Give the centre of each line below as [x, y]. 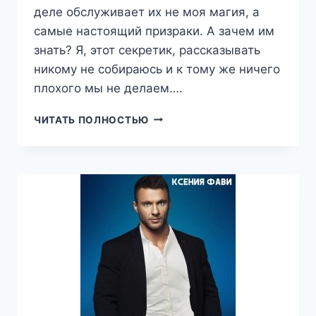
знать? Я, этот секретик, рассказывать [147, 50]
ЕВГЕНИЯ [172, 161]
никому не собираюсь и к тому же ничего [157, 69]
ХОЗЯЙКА [175, 117]
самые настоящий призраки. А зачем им [154, 31]
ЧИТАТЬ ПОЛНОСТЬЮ [91, 120]
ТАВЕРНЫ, [175, 146]
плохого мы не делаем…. [108, 88]
